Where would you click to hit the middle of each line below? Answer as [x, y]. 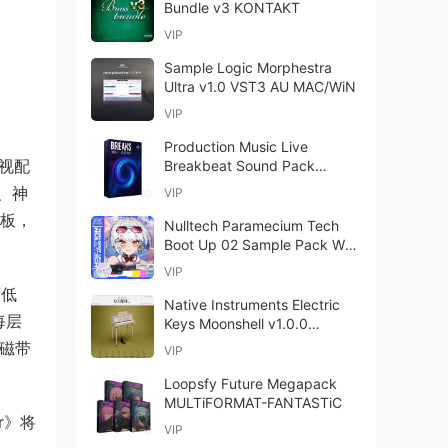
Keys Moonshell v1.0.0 [236, 323]
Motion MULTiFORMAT [237, 184]
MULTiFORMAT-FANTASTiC [253, 402]
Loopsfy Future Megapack [250, 383]
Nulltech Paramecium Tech [251, 225]
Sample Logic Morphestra [248, 67]
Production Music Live [236, 146]
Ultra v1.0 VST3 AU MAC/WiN [260, 86]
